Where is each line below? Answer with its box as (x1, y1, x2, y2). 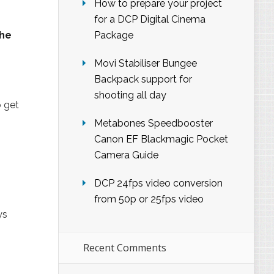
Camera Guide (94, 149, 158, 161)
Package (94, 29, 133, 42)
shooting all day (94, 89, 166, 102)
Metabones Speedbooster (94, 117, 213, 130)
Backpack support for (94, 73, 192, 86)
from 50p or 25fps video (94, 193, 204, 206)
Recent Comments (83, 241, 166, 255)
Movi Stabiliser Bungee (94, 57, 197, 70)
